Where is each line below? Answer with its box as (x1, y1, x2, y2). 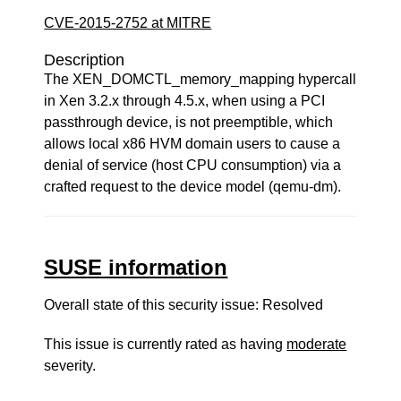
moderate (286, 337, 347, 352)
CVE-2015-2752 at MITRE (44, 15, 212, 30)
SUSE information (44, 255, 228, 279)
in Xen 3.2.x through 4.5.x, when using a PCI (44, 93, 326, 108)
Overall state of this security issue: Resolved (44, 297, 324, 312)
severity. (44, 358, 97, 373)
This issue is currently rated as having (44, 337, 287, 352)
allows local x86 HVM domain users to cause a (44, 136, 341, 151)
